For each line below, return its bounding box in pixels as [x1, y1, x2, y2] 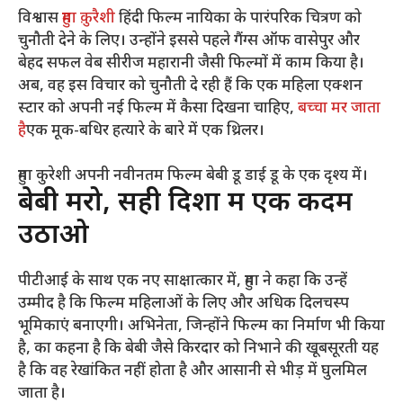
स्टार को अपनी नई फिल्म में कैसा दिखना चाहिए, [18, 98, 298, 119]
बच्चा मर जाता [298, 98, 381, 119]
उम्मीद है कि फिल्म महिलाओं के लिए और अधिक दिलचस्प [18, 294, 349, 315]
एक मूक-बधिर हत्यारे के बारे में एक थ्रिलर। [26, 121, 264, 141]
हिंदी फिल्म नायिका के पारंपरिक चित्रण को [119, 8, 362, 29]
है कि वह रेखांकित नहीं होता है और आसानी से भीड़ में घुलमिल [18, 362, 367, 382]
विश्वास [18, 8, 62, 29]
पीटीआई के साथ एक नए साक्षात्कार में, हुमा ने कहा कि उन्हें [18, 272, 347, 292]
